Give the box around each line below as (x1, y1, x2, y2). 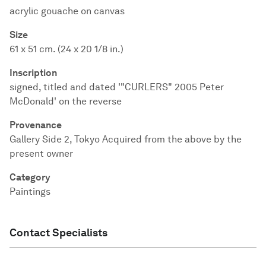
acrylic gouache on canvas (9, 5, 125, 17)
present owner (9, 148, 73, 159)
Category (9, 172, 50, 183)
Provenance (9, 119, 62, 131)
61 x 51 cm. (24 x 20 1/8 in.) (9, 43, 123, 55)
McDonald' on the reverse (9, 96, 122, 107)
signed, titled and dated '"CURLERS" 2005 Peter (9, 81, 224, 93)
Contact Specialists (9, 226, 107, 239)
